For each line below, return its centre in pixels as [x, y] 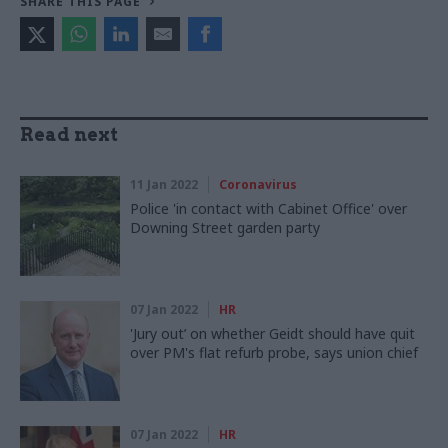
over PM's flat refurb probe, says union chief [274, 353]
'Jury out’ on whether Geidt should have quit [272, 334]
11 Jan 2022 [164, 185]
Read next [69, 135]
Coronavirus [258, 185]
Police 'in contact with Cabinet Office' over [268, 209]
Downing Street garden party [225, 228]
